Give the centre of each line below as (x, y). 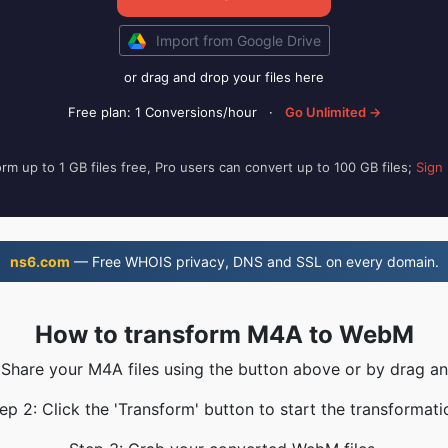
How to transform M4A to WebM (224, 334)
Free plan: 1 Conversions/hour (162, 112)
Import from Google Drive (238, 40)
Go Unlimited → (332, 112)
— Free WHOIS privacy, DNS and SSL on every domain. (254, 261)
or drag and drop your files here (224, 77)
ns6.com (39, 261)
